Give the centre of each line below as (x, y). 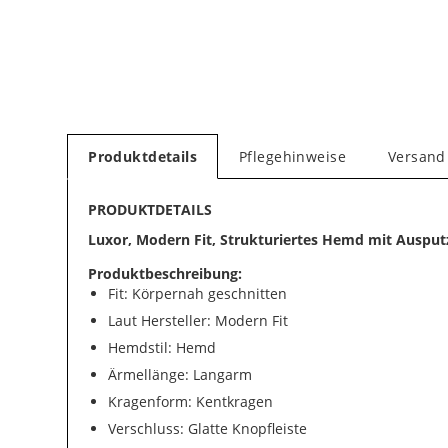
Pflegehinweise (292, 156)
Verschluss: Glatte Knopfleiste (208, 428)
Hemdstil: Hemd (162, 347)
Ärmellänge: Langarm (180, 374)
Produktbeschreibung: (165, 273)
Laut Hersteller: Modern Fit (198, 320)
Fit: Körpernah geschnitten (198, 293)
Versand (416, 156)
